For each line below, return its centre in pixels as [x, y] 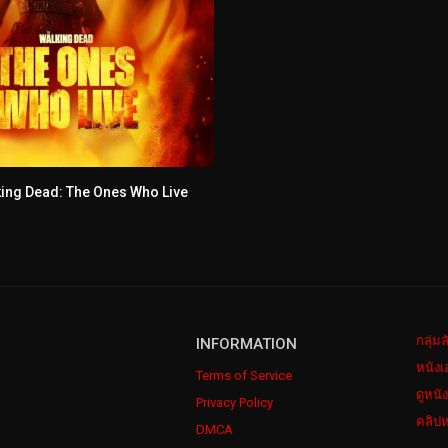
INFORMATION [246, 344]
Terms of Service [244, 376]
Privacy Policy [234, 403]
